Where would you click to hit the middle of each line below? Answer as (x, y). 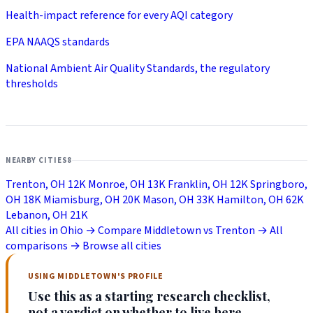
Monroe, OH (117, 184)
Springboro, (279, 184)
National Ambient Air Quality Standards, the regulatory (138, 69)
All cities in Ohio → (51, 230)
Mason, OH (168, 199)
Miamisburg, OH (82, 199)
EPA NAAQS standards (58, 42)
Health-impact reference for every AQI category (119, 16)
